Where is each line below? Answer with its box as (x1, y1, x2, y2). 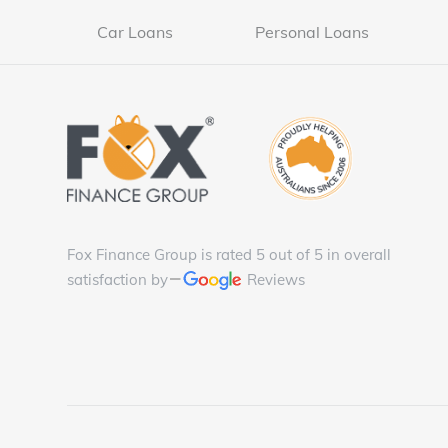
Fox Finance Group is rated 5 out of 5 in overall (67, 245, 392, 265)
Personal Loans (255, 22, 370, 43)
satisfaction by (67, 270, 169, 290)
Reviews (243, 270, 306, 290)
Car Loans (97, 22, 174, 43)
